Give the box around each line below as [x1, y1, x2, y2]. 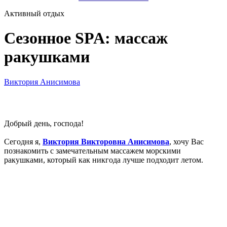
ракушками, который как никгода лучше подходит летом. [4, 155, 203, 164]
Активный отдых [4, 9, 64, 18]
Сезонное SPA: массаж [4, 29, 168, 48]
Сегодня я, [4, 137, 43, 146]
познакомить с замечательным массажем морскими [4, 146, 181, 155]
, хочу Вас [169, 137, 204, 146]
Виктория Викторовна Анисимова [43, 137, 169, 146]
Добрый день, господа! [4, 119, 84, 128]
